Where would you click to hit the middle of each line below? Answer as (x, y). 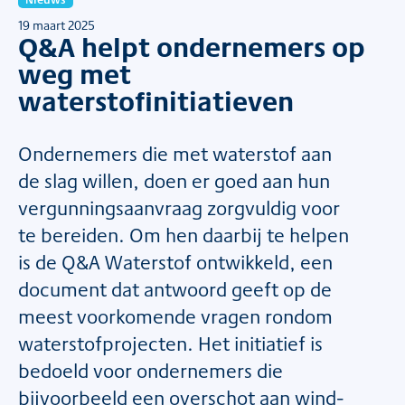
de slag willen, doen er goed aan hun (174, 181)
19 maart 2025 (57, 25)
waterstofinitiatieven (156, 101)
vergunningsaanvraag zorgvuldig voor (179, 208)
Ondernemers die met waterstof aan (175, 154)
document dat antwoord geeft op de (175, 289)
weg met (75, 74)
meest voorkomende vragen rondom (175, 316)
